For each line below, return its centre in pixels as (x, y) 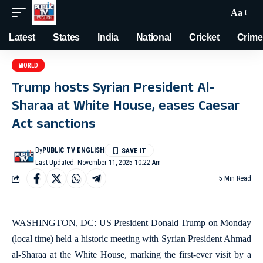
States (67, 37)
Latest (22, 37)
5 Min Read (235, 178)
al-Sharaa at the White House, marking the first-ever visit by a (131, 254)
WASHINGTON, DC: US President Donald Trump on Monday (131, 223)
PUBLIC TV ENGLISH (74, 150)
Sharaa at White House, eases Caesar (126, 107)
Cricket (204, 37)
